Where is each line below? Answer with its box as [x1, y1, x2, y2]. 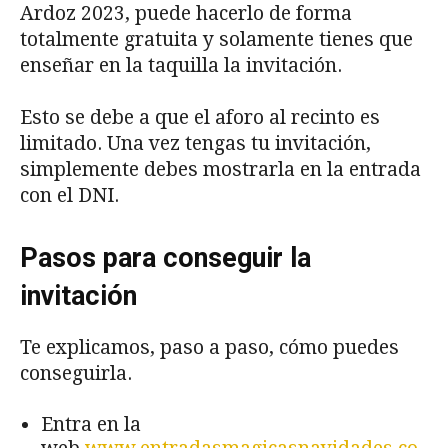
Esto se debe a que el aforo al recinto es [20, 106, 380, 130]
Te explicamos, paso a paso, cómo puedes [20, 336, 399, 360]
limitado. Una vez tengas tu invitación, [20, 132, 371, 156]
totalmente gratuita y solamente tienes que [20, 28, 413, 52]
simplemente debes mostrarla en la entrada [20, 158, 421, 182]
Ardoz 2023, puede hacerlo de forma [20, 2, 352, 26]
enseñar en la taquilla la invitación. [20, 54, 347, 78]
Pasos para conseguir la [20, 242, 311, 275]
